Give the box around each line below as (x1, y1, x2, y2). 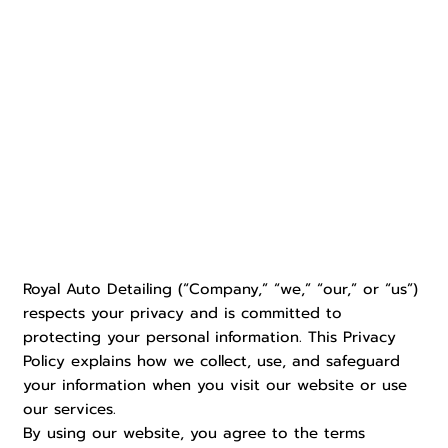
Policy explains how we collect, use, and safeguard (23, 350, 401, 373)
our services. (23, 398, 117, 421)
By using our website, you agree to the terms (23, 422, 366, 445)
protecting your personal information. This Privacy (23, 326, 397, 349)
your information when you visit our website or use (23, 374, 408, 397)
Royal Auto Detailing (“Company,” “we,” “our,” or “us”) (23, 278, 419, 301)
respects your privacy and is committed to (23, 302, 343, 325)
